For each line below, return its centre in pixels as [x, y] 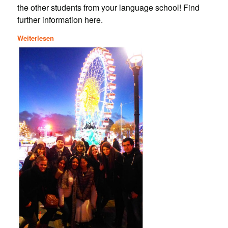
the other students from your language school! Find [108, 7]
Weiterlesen [35, 38]
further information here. [60, 19]
